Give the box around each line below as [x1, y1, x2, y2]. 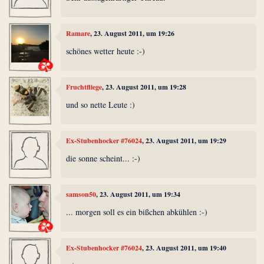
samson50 [66, 189, 97, 200]
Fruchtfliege [66, 82, 103, 93]
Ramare [66, 28, 91, 39]
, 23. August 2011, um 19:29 [142, 136, 227, 146]
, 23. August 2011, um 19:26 [90, 28, 175, 39]
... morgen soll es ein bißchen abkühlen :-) [66, 206, 208, 217]
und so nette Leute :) [66, 98, 136, 110]
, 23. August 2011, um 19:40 [142, 243, 227, 253]
